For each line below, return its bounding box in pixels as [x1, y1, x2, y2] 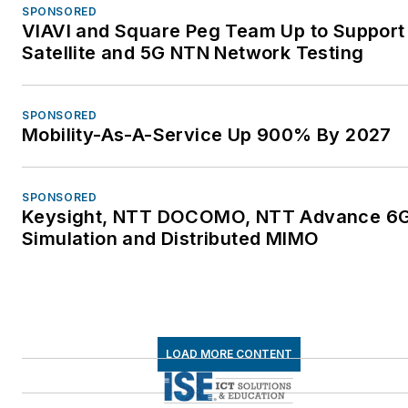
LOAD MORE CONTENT [165, 346, 292, 361]
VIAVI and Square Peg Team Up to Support [22, 19, 405, 42]
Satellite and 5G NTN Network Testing [22, 41, 364, 64]
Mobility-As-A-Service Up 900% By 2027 [22, 123, 393, 146]
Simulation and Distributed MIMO [22, 227, 320, 250]
